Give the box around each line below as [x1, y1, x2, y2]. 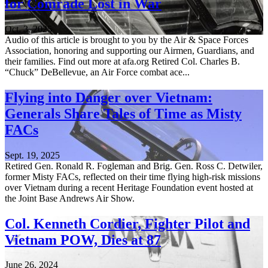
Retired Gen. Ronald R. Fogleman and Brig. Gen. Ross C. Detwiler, [5, 160, 263, 171]
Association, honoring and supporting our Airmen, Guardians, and [5, 45, 254, 56]
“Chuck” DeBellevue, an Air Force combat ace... [5, 66, 190, 77]
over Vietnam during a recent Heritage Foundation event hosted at [5, 182, 253, 193]
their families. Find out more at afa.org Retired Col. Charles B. [5, 56, 240, 66]
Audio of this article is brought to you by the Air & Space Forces [5, 34, 248, 45]
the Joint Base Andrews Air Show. [5, 193, 135, 203]
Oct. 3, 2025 [5, 23, 52, 34]
